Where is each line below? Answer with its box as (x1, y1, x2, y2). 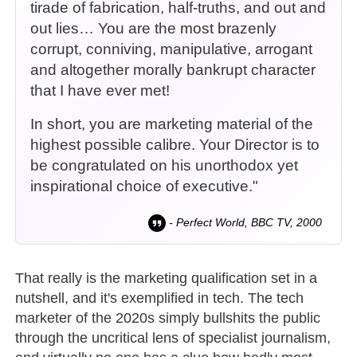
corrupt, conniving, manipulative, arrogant (30, 40, 313, 57)
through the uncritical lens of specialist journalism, (15, 329, 331, 346)
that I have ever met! (30, 81, 171, 99)
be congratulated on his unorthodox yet (30, 156, 299, 174)
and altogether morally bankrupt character (30, 61, 316, 78)
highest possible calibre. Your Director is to (30, 135, 320, 153)
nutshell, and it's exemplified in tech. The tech (15, 289, 304, 306)
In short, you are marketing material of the (30, 115, 314, 132)
